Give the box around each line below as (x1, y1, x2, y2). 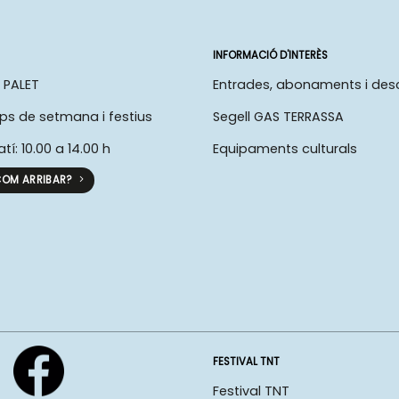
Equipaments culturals (213, 140, 357, 159)
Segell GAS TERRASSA (213, 108, 344, 126)
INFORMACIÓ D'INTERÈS (213, 48, 328, 63)
